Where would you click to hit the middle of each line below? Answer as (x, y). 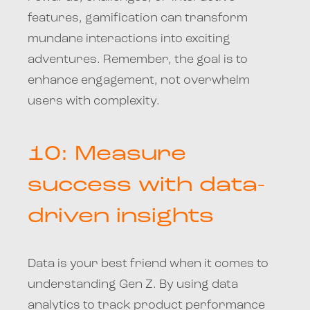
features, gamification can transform (138, 18)
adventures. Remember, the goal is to (138, 60)
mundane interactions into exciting (129, 39)
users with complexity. (94, 101)
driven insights (121, 217)
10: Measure (107, 154)
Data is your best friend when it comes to (148, 264)
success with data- (146, 185)
